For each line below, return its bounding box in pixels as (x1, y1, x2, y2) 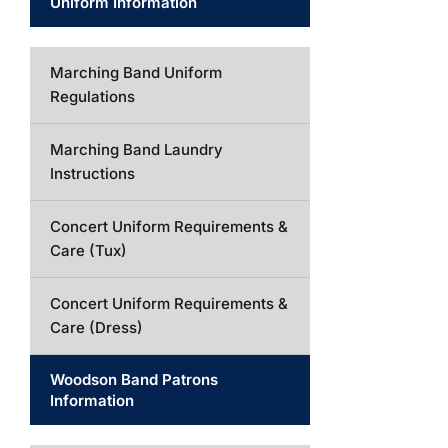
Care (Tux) (50, 241, 127, 260)
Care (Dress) (50, 318, 143, 337)
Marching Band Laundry (50, 140, 223, 159)
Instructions (50, 164, 135, 183)
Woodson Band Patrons (50, 370, 218, 389)
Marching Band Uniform (50, 63, 222, 82)
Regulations (50, 87, 135, 106)
